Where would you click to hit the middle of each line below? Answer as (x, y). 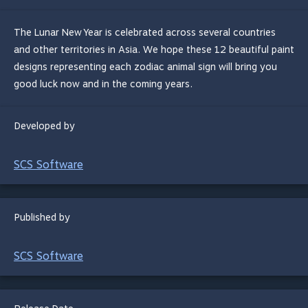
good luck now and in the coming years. (103, 84)
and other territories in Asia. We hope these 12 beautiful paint (154, 49)
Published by (42, 217)
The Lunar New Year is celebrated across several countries (145, 32)
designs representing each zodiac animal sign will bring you (145, 67)
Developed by (45, 126)
